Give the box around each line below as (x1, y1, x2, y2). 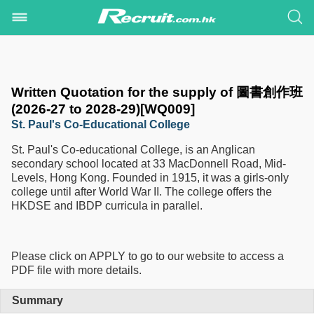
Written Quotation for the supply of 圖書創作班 (11, 84, 303, 100)
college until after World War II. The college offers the (11, 185, 272, 198)
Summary (12, 294, 63, 307)
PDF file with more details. (11, 264, 142, 276)
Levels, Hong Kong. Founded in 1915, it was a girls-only (11, 171, 289, 184)
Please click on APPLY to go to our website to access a (11, 250, 284, 262)
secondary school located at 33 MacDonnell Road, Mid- (11, 157, 286, 170)
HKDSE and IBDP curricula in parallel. (11, 199, 203, 212)
